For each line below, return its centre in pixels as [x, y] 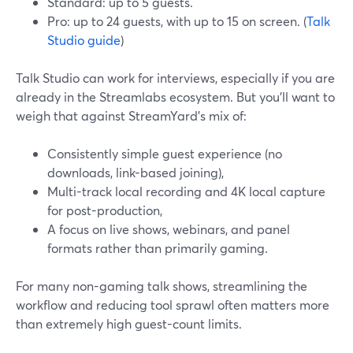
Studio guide [84, 40]
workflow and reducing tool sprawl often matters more [173, 305]
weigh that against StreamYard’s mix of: [131, 115]
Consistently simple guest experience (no [165, 153]
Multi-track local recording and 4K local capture [186, 191]
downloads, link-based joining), [136, 172]
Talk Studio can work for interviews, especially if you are [175, 78]
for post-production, [105, 210]
